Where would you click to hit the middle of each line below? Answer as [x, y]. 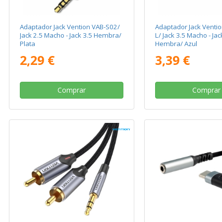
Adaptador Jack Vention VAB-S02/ [70, 27]
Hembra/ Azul [176, 43]
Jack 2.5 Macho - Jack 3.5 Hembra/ [71, 35]
